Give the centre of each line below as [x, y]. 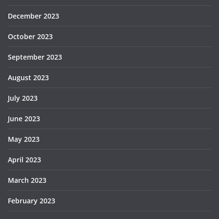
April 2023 [24, 159]
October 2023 [30, 36]
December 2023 [33, 16]
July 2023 [23, 98]
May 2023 [24, 139]
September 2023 [35, 57]
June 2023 [24, 118]
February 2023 [32, 200]
